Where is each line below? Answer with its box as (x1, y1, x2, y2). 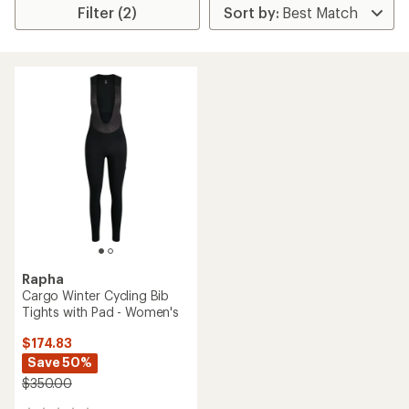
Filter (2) (78, 4, 138, 21)
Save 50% (27, 354, 92, 370)
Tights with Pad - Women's (22, 304, 179, 320)
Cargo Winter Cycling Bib (22, 288, 170, 303)
